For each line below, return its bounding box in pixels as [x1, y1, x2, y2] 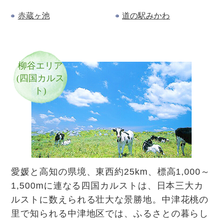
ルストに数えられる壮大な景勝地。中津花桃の [11, 194, 209, 205]
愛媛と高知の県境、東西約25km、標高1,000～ [11, 166, 210, 177]
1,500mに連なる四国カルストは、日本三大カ [11, 180, 204, 191]
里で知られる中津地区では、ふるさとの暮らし [11, 208, 209, 219]
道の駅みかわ [122, 11, 170, 20]
